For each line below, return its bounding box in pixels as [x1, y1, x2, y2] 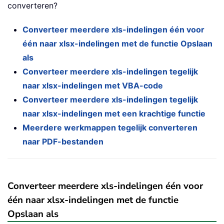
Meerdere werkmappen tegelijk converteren [22, 122, 197, 133]
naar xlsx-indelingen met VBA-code [22, 80, 163, 91]
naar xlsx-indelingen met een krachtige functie [22, 108, 205, 119]
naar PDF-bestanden [22, 136, 103, 147]
